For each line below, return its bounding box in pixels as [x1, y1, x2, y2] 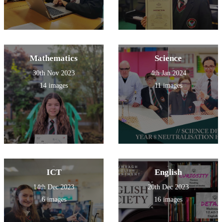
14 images [40, 82, 68, 90]
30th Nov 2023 [33, 69, 75, 77]
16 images [154, 196, 182, 204]
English [155, 167, 182, 177]
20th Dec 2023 [148, 183, 189, 191]
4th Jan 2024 [150, 69, 186, 77]
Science [155, 54, 182, 63]
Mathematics [30, 54, 78, 63]
